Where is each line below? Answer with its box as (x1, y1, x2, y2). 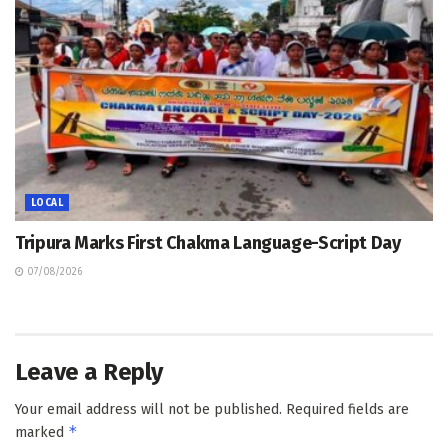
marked (15, 424, 68, 442)
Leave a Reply (15, 358, 163, 387)
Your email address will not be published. (15, 401, 282, 419)
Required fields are (286, 401, 409, 419)
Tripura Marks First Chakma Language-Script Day (15, 232, 401, 255)
